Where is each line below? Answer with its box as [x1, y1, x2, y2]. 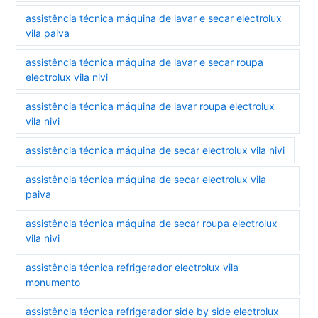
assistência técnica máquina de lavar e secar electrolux [26, 12, 283, 25]
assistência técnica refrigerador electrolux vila [26, 261, 239, 274]
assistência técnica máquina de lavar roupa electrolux [26, 100, 275, 113]
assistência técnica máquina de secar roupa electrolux [26, 217, 278, 230]
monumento [26, 276, 81, 289]
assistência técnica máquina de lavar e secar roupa [26, 56, 264, 69]
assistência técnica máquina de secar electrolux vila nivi [26, 144, 285, 157]
